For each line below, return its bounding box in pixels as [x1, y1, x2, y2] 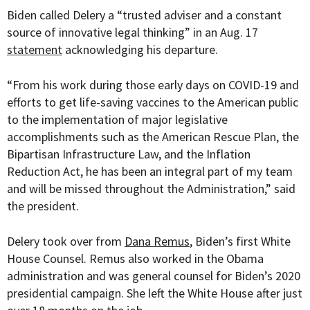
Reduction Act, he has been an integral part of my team [7, 163, 293, 180]
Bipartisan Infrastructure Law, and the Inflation [7, 146, 250, 163]
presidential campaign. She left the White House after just [7, 285, 302, 302]
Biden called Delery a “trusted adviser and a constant [7, 7, 282, 24]
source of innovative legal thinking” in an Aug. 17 [7, 24, 258, 41]
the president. [7, 198, 79, 215]
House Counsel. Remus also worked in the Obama [7, 250, 264, 267]
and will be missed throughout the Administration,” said [7, 181, 295, 197]
